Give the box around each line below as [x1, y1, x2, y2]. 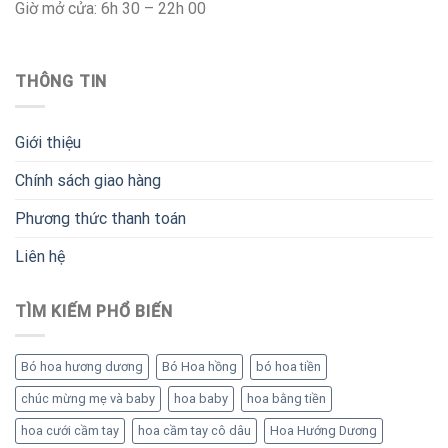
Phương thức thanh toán [15, 208, 186, 228]
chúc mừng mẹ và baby [21, 391, 155, 407]
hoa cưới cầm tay [21, 423, 119, 439]
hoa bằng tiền [247, 391, 326, 407]
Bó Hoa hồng [162, 359, 237, 375]
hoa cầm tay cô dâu [138, 423, 251, 439]
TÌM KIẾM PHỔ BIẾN [15, 301, 173, 321]
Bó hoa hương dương [21, 359, 143, 375]
